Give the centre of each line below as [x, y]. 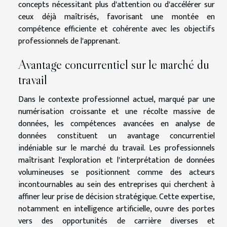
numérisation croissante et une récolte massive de [117, 111]
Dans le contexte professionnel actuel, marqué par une [117, 99]
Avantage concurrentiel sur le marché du [114, 64]
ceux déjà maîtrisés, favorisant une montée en [117, 17]
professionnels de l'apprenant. [69, 41]
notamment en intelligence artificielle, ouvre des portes [117, 209]
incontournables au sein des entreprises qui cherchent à [117, 184]
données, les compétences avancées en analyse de [117, 124]
